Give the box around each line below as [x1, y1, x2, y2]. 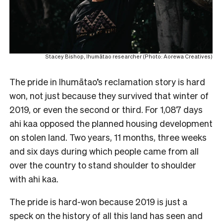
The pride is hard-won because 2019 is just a [9, 196, 187, 208]
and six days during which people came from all [9, 145, 199, 157]
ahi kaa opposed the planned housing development [9, 117, 213, 129]
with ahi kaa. [9, 173, 60, 185]
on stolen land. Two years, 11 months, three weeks [9, 131, 207, 143]
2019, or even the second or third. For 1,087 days [9, 104, 203, 115]
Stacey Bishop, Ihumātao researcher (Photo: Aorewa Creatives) [45, 53, 213, 60]
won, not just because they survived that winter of [9, 90, 209, 102]
